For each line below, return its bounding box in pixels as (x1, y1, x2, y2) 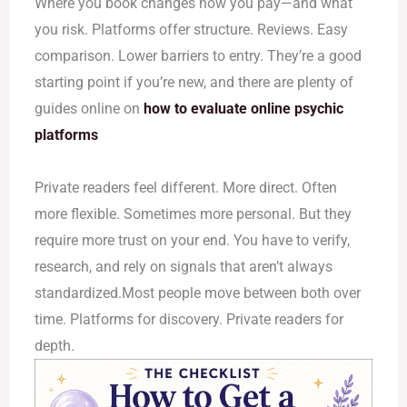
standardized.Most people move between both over (34, 284, 361, 303)
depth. (34, 337, 74, 355)
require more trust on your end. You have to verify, (34, 232, 350, 250)
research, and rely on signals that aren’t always (34, 258, 333, 276)
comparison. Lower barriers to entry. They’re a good (34, 47, 362, 65)
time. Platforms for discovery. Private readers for (34, 311, 343, 329)
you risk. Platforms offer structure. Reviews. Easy (34, 21, 348, 39)
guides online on (34, 100, 144, 118)
